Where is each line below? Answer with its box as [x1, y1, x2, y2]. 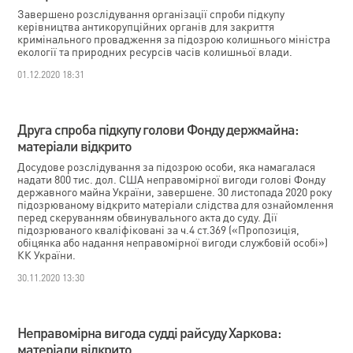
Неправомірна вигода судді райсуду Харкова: [17, 323, 281, 341]
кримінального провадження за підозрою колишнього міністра [17, 32, 331, 46]
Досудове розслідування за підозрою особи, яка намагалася [17, 159, 316, 173]
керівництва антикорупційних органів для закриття [17, 19, 275, 33]
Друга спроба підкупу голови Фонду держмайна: [17, 120, 299, 138]
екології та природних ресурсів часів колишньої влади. [17, 44, 295, 58]
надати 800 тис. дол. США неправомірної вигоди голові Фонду [17, 172, 326, 186]
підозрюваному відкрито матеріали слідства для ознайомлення [17, 197, 334, 211]
